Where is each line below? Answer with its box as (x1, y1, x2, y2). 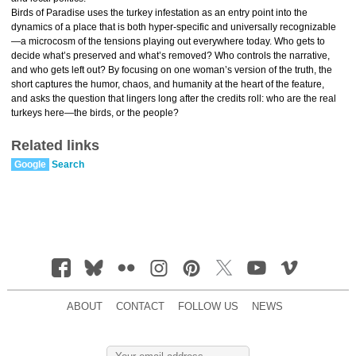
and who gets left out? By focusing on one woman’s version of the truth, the (11, 64, 332, 75)
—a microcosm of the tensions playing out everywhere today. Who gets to (11, 36, 325, 47)
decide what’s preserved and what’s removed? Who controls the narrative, (11, 50, 330, 61)
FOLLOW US (178, 301, 239, 312)
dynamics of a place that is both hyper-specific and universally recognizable (11, 21, 336, 33)
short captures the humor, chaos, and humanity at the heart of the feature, (11, 79, 324, 90)
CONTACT (116, 301, 165, 312)
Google (14, 159, 46, 170)
